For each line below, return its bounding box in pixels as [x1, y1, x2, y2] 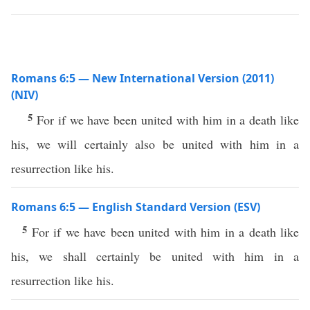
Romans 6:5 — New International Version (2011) [11, 71, 274, 86]
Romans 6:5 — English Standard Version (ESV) [11, 199, 260, 215]
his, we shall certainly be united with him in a [11, 248, 299, 264]
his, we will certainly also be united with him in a [11, 136, 299, 152]
